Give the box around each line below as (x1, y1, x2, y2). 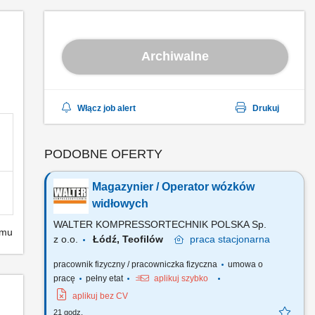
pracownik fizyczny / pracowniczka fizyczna (53, 259, 219, 269)
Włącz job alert (77, 103, 136, 113)
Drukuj (252, 103, 279, 113)
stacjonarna (215, 233, 270, 245)
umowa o (226, 259, 263, 269)
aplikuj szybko (154, 274, 208, 283)
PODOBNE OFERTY (44, 147, 162, 161)
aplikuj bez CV (72, 291, 128, 301)
